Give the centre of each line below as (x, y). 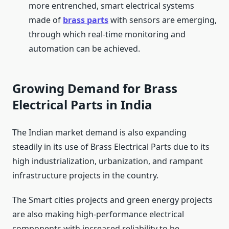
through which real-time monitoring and (107, 35)
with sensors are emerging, (163, 20)
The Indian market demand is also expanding (99, 133)
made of (46, 20)
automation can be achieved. (84, 49)
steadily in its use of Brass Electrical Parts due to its (111, 147)
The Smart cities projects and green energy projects (112, 200)
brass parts (86, 20)
